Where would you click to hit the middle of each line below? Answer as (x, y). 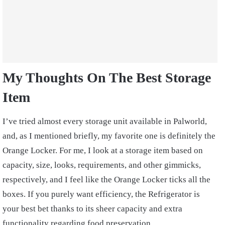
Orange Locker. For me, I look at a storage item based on (103, 151)
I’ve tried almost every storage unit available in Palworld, (105, 122)
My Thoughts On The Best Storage (107, 78)
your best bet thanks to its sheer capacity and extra (92, 209)
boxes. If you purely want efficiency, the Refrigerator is (101, 194)
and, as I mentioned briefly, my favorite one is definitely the (109, 136)
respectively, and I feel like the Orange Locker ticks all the (106, 180)
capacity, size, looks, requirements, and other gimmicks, (102, 165)
